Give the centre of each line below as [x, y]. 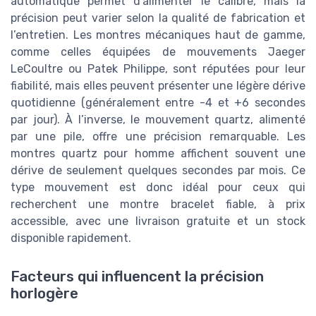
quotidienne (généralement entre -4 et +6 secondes [158, 103]
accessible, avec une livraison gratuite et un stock [158, 221]
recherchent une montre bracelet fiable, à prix [158, 205]
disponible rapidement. [71, 238]
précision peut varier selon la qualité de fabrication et [158, 18]
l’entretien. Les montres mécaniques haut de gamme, [158, 35]
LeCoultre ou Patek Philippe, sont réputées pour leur [158, 69]
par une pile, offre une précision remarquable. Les [158, 137]
